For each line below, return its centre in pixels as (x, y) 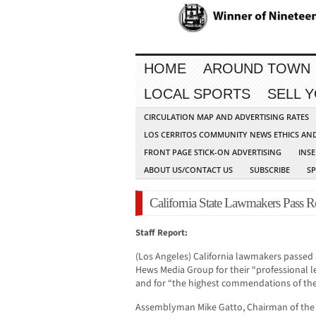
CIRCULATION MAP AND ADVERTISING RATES (226, 117)
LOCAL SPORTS (197, 94)
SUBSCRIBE (270, 170)
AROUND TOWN (257, 69)
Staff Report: (162, 233)
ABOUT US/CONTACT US (188, 170)
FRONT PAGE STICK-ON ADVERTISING (213, 152)
